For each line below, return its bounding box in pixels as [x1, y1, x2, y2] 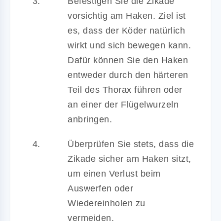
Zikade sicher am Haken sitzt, [68, 153, 191, 164]
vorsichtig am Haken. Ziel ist [68, 10, 186, 21]
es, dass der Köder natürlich [68, 25, 185, 36]
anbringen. [68, 114, 112, 124]
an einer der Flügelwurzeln [68, 99, 179, 110]
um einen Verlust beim [68, 168, 161, 179]
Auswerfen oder [68, 183, 133, 193]
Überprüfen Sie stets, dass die [68, 139, 194, 149]
